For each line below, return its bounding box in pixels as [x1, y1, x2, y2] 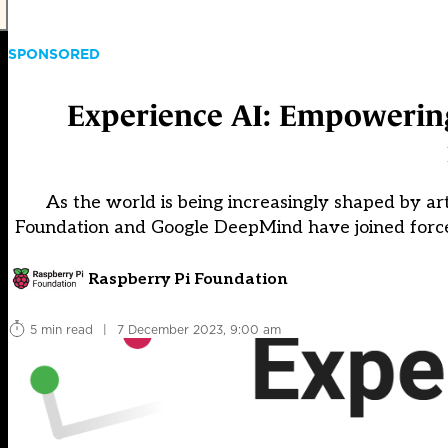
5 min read [30, 320, 93, 338]
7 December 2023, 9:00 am [117, 320, 281, 338]
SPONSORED [8, 43, 100, 64]
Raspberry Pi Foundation [88, 270, 288, 290]
